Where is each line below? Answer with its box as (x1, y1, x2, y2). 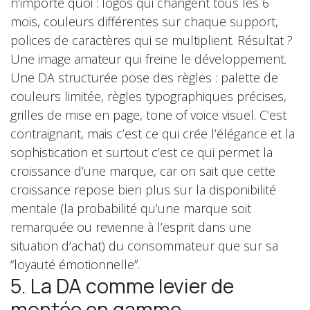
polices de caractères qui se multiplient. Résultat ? (10, 31, 293, 48)
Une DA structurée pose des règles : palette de (10, 69, 278, 86)
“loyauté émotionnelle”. (10, 255, 143, 273)
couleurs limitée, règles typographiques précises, (10, 87, 286, 104)
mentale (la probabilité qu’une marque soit (10, 199, 251, 217)
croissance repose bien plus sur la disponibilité (10, 181, 276, 198)
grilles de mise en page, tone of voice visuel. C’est (10, 106, 286, 123)
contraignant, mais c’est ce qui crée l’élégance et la (10, 125, 295, 142)
